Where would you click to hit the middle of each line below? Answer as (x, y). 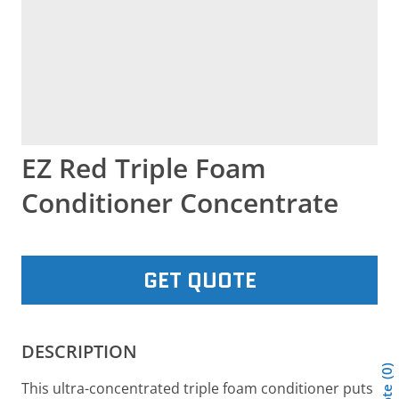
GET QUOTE (199, 280)
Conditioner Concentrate (180, 203)
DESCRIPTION (79, 351)
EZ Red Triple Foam (144, 168)
